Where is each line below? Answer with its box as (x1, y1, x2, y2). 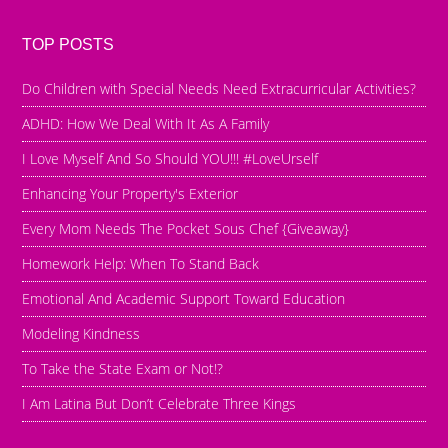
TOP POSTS (22, 35, 115, 53)
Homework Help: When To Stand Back (22, 253, 260, 273)
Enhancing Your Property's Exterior (22, 183, 239, 203)
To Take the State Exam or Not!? (22, 358, 224, 378)
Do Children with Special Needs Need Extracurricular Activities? (22, 78, 417, 98)
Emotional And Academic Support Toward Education (22, 288, 346, 308)
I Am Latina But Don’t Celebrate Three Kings (22, 393, 297, 413)
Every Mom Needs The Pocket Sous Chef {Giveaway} (22, 218, 350, 238)
